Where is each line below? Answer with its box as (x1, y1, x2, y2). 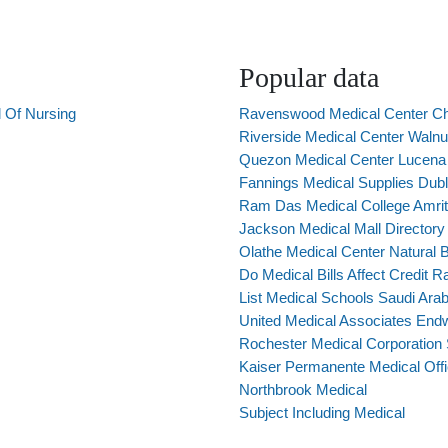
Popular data (239, 62, 379, 93)
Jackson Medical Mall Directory (239, 220, 445, 237)
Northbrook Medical (239, 381, 367, 398)
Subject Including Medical (239, 404, 405, 421)
